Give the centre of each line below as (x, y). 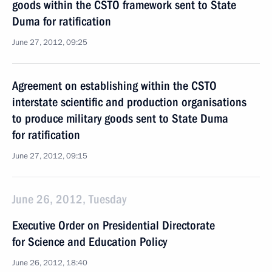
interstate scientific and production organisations (129, 102)
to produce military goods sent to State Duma (120, 118)
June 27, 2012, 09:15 (50, 156)
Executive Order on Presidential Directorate (114, 225)
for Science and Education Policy (90, 242)
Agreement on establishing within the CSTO (114, 86)
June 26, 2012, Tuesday (69, 199)
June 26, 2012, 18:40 (50, 263)
